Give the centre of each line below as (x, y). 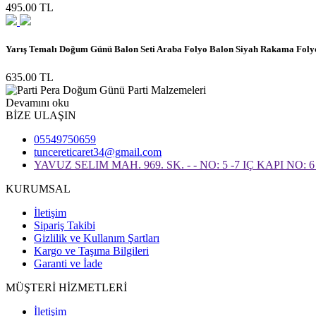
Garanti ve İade (68, 263)
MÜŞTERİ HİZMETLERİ (66, 287)
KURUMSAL (38, 188)
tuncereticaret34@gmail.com (98, 152)
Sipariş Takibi (65, 225)
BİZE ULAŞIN (41, 115)
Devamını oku (37, 102)
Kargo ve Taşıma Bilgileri (91, 250)
